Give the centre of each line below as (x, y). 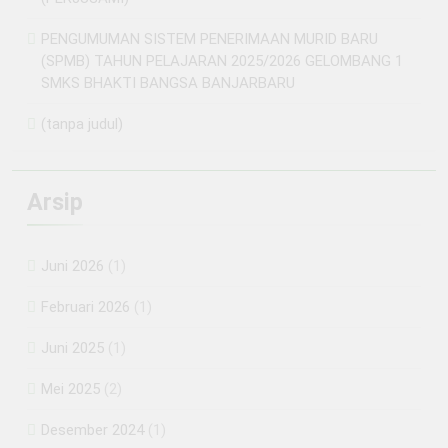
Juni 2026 (72, 265)
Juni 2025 (72, 347)
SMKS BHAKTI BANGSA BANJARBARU (168, 82)
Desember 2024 (92, 429)
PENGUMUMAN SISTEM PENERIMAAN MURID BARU (209, 38)
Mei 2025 (70, 388)
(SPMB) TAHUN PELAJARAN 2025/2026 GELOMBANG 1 (222, 60)
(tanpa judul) (82, 123)
